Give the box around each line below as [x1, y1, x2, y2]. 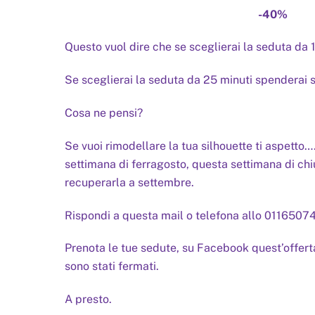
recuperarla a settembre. [65, 175, 194, 189]
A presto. [65, 292, 112, 307]
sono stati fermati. [65, 259, 159, 274]
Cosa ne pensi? [65, 105, 143, 120]
